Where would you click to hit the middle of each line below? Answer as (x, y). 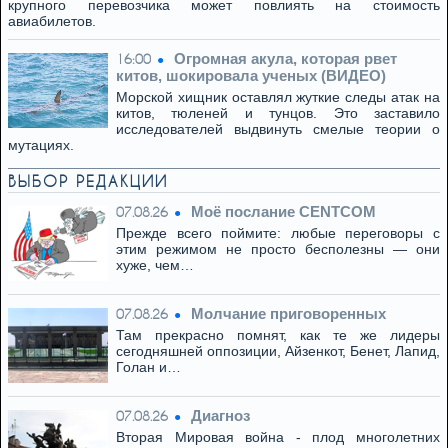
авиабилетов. (52, 21)
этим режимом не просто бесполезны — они (278, 249)
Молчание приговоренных (288, 313)
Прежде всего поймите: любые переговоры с (278, 233)
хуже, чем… (155, 265)
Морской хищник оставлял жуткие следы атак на (278, 97)
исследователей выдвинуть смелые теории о (278, 129)
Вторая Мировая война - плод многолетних (278, 437)
